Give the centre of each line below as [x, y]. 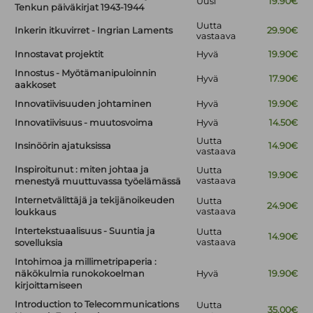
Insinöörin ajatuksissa [63, 146]
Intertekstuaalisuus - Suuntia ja [85, 231]
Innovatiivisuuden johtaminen [83, 104]
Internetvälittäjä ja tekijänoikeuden [95, 201]
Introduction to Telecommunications [97, 305]
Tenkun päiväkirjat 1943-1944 [80, 8]
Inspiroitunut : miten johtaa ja [82, 170]
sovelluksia [39, 243]
